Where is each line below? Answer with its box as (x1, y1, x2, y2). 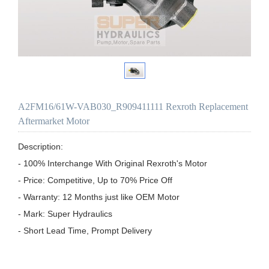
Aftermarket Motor (18, 115, 89, 126)
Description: (18, 141, 63, 151)
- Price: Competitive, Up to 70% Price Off (18, 175, 172, 185)
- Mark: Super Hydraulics (18, 208, 112, 219)
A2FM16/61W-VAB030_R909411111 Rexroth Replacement (18, 101, 248, 112)
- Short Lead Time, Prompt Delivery (18, 225, 152, 235)
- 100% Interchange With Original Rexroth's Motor (18, 158, 207, 168)
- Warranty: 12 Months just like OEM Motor (18, 192, 180, 202)
